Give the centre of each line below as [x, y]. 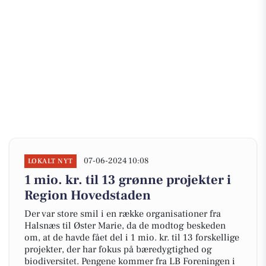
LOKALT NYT [50, 161]
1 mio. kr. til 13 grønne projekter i [128, 180]
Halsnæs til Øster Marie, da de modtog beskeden [125, 226]
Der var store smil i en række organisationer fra [123, 214]
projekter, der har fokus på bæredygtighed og [118, 249]
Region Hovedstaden [88, 195]
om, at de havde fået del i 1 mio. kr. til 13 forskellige [132, 237]
